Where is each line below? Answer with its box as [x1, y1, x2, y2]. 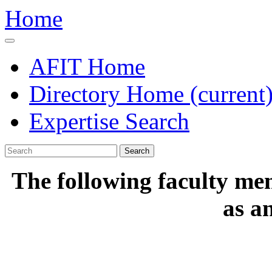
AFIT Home [29, 53, 145, 80]
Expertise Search [29, 108, 189, 134]
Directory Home [29, 81, 190, 107]
